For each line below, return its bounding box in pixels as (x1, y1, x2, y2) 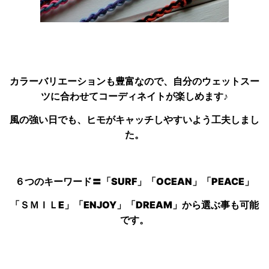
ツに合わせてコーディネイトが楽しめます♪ (41, 90, 228, 102)
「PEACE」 (202, 175, 254, 188)
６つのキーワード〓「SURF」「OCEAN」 (15, 175, 202, 188)
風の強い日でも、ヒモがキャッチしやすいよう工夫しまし (10, 113, 259, 126)
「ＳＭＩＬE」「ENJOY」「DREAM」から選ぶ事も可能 (10, 199, 259, 211)
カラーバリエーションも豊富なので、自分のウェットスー (10, 75, 259, 87)
